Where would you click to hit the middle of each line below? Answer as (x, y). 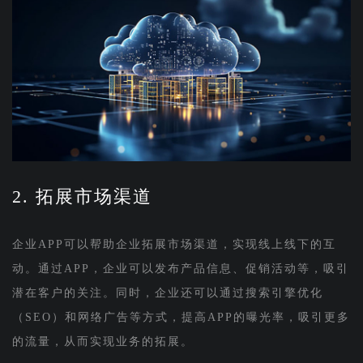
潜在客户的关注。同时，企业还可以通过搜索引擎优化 (167, 293)
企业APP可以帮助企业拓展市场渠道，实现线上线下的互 (174, 244)
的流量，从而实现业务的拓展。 (102, 341)
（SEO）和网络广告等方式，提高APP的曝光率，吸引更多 (181, 317)
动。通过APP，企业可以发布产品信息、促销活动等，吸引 (180, 268)
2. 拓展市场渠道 (82, 196)
